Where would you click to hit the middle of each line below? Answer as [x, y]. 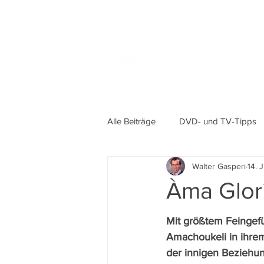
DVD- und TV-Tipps [218, 121]
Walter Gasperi [219, 166]
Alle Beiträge [131, 121]
